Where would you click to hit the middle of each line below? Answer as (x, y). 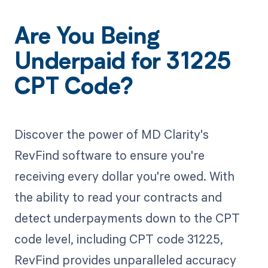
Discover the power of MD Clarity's (111, 134)
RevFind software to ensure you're (109, 155)
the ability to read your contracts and (118, 197)
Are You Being (87, 38)
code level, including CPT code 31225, (118, 239)
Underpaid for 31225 (123, 63)
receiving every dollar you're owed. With (124, 176)
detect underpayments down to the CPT (127, 218)
